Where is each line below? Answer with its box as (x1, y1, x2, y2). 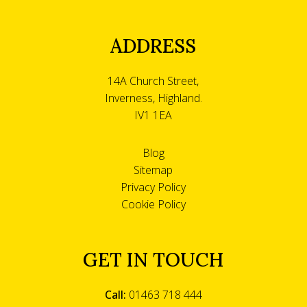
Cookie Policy (121, 197, 186, 212)
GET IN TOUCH (83, 247, 224, 273)
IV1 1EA (134, 108, 173, 123)
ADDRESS (110, 34, 197, 59)
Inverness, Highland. (104, 90, 202, 106)
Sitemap (134, 162, 173, 178)
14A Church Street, (108, 73, 199, 89)
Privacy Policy (121, 180, 186, 195)
